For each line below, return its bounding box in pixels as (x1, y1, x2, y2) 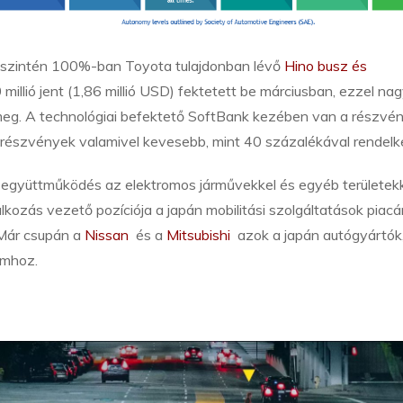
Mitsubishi (166, 226, 234, 244)
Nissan (85, 226, 132, 244)
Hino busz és (284, 57, 367, 75)
